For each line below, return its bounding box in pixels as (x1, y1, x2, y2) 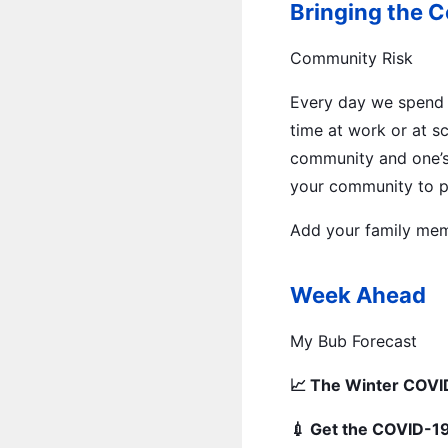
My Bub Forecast (290, 331, 417, 351)
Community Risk (290, 48, 413, 68)
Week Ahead (290, 282, 426, 308)
